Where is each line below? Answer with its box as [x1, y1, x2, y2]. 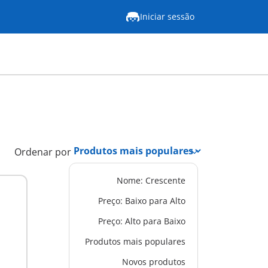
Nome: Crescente [116, 175, 185, 186]
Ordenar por [14, 145, 71, 159]
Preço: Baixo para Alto [98, 195, 185, 206]
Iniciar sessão [140, 11, 194, 22]
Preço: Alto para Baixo [98, 215, 185, 227]
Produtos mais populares [84, 236, 185, 247]
